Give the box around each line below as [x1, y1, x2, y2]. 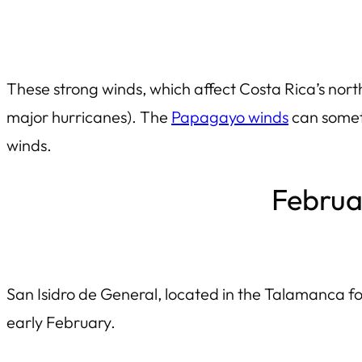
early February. [6, 311, 116, 332]
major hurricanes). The [6, 106, 171, 127]
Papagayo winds [171, 106, 288, 127]
